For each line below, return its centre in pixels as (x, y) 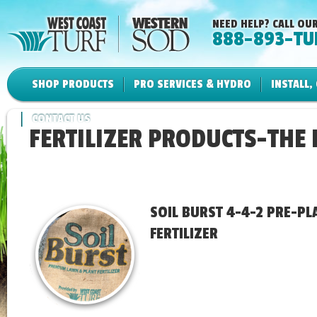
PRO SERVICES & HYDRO (192, 84)
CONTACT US (61, 119)
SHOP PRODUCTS (73, 84)
